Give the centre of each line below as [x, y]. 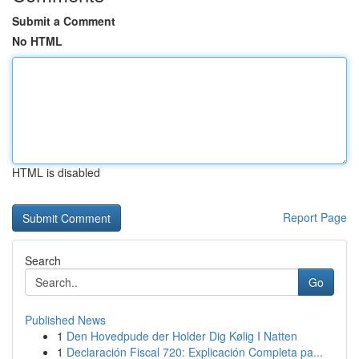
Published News [65, 320]
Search [43, 260]
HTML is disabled [56, 172]
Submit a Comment [64, 21]
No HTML [37, 41]
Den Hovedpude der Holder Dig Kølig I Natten [182, 336]
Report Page [315, 217]
